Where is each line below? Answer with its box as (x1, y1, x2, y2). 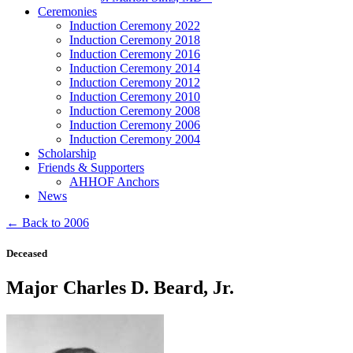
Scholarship (38, 147, 96, 160)
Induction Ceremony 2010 (69, 90, 200, 103)
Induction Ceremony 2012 (69, 76, 200, 89)
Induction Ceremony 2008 (69, 104, 200, 117)
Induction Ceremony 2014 (69, 61, 200, 75)
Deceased (6, 247, 47, 260)
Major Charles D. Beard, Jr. (6, 277, 234, 299)
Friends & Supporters (38, 161, 144, 174)
